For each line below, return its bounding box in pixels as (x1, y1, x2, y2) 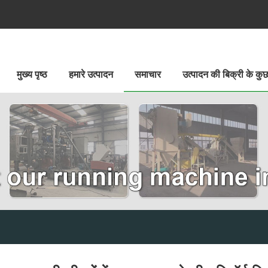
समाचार (135, 69, 161, 80)
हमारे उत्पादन (69, 69, 113, 80)
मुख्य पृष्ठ (17, 69, 47, 80)
